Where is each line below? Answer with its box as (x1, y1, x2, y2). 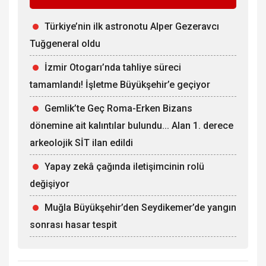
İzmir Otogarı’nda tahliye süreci (45, 62, 181, 74)
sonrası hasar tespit (30, 219, 117, 231)
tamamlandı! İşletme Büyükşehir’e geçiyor (30, 79, 210, 91)
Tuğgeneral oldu (30, 38, 100, 50)
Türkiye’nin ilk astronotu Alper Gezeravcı (45, 21, 219, 33)
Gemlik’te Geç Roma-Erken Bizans (45, 103, 192, 115)
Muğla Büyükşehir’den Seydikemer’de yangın (45, 202, 236, 214)
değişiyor (30, 178, 69, 190)
